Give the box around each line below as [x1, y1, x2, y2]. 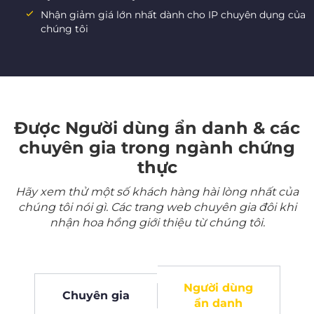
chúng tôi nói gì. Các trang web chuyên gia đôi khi [18, 200, 296, 214]
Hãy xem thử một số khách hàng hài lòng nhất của [15, 185, 299, 199]
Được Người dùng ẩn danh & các [14, 118, 300, 139]
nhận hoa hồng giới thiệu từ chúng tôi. [49, 216, 265, 230]
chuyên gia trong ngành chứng [19, 137, 295, 158]
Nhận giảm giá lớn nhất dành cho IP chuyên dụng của [41, 8, 306, 22]
